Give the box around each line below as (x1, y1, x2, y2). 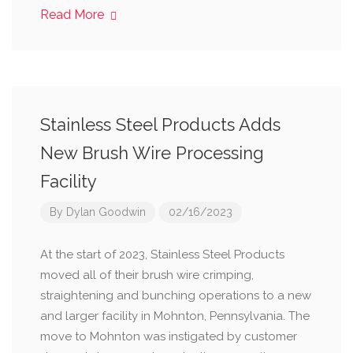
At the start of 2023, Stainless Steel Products (40, 247, 284, 262)
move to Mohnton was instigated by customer (40, 329, 297, 344)
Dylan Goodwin (66, 206, 146, 218)
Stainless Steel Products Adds (40, 114, 281, 135)
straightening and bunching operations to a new (40, 288, 311, 303)
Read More (40, 7, 107, 22)
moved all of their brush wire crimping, (40, 268, 254, 282)
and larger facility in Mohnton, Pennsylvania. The (40, 309, 310, 323)
